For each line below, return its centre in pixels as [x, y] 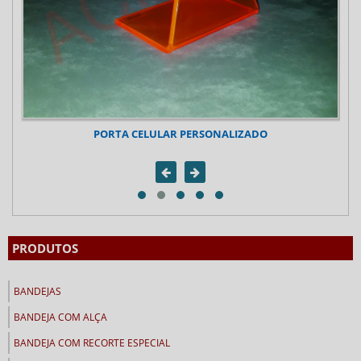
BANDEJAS [37, 292]
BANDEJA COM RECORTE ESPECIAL [92, 343]
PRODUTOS [45, 249]
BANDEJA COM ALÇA [60, 317]
